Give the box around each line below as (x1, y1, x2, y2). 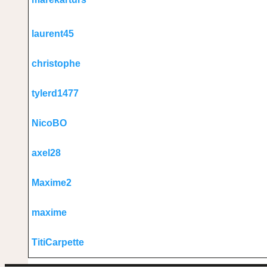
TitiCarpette (32, 237, 84, 247)
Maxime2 (32, 178, 72, 188)
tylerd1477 (32, 88, 79, 98)
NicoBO (32, 118, 67, 128)
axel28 (32, 148, 61, 158)
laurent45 (32, 29, 74, 39)
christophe (32, 58, 80, 69)
